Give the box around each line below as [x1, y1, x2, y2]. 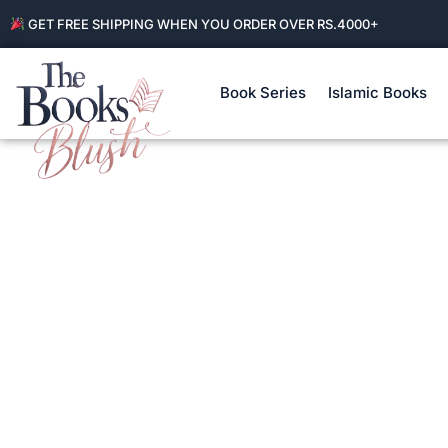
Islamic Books [327, 83, 427, 103]
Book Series [219, 83, 306, 103]
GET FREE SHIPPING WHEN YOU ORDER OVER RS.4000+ [24, 16, 379, 32]
